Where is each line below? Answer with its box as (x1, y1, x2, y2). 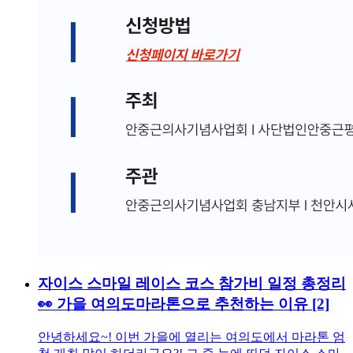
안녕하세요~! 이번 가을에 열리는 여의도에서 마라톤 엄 (38, 330, 345, 344)
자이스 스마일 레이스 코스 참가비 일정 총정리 (38, 275, 346, 292)
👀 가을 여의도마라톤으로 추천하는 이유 (38, 295, 312, 313)
